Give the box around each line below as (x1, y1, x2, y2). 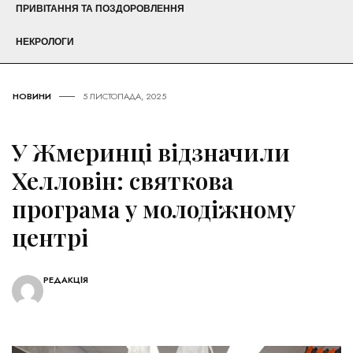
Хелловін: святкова (12, 165, 233, 197)
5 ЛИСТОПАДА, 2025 (83, 90, 166, 103)
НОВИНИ (13, 90, 51, 103)
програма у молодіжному (12, 193, 295, 225)
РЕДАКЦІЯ (43, 273, 88, 287)
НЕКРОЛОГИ (16, 36, 74, 48)
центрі (12, 221, 88, 254)
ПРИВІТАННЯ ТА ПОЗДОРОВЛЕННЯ (16, 3, 184, 15)
